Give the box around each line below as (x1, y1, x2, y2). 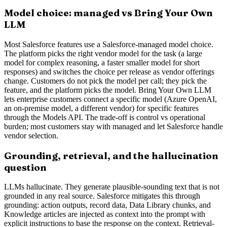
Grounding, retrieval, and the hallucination (4, 149, 218, 162)
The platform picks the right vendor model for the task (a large (4, 49, 202, 58)
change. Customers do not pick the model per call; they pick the (4, 76, 207, 85)
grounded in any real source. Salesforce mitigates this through (4, 192, 200, 201)
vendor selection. (4, 131, 58, 140)
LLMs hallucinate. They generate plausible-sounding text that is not (4, 182, 219, 192)
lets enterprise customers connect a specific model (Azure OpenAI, (4, 94, 217, 103)
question (4, 161, 47, 173)
